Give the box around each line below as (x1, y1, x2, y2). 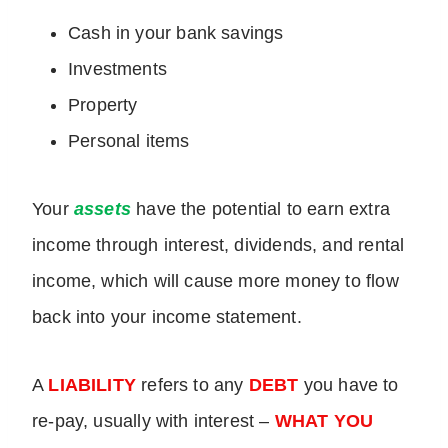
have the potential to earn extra (136, 199, 390, 220)
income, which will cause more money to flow (32, 271, 399, 292)
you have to (303, 375, 399, 396)
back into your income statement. (32, 307, 307, 328)
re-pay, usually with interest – (32, 411, 275, 432)
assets (73, 199, 131, 220)
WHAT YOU (274, 411, 374, 432)
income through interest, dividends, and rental (32, 235, 405, 256)
